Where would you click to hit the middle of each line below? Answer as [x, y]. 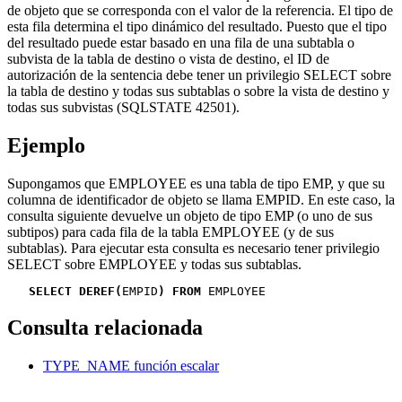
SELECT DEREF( [75, 291]
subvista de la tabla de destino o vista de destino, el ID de [168, 59]
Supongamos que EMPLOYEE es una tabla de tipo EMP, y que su [196, 183]
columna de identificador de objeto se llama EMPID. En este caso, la [201, 199]
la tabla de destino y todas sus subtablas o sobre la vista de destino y [198, 92]
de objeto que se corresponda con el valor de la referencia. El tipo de [200, 11]
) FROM [179, 291]
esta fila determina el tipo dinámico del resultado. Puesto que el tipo [197, 27]
